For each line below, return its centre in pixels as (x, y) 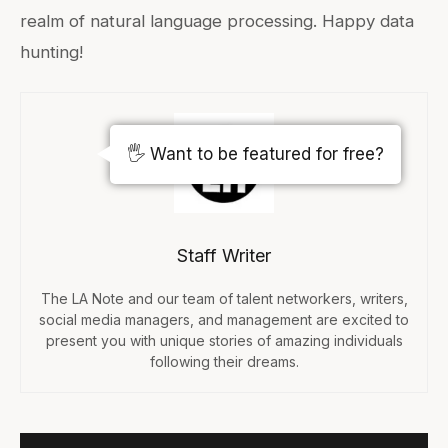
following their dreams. (224, 362)
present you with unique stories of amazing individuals (224, 341)
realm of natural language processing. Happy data (217, 21)
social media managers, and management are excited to (224, 320)
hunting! (51, 52)
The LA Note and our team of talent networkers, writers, (224, 299)
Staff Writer (224, 256)
